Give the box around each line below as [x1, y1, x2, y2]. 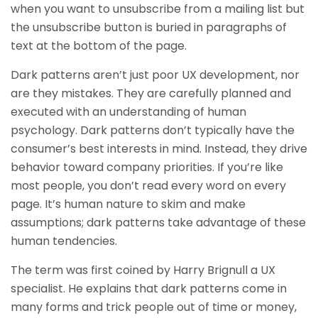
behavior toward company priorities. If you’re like [11, 159, 283, 175]
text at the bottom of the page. [11, 38, 187, 54]
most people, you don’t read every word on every [11, 177, 286, 194]
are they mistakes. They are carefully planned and [11, 85, 291, 102]
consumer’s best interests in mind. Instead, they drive [11, 141, 307, 157]
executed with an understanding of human [11, 104, 246, 120]
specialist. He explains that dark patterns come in [11, 280, 287, 297]
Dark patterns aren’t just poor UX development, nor [11, 67, 300, 83]
